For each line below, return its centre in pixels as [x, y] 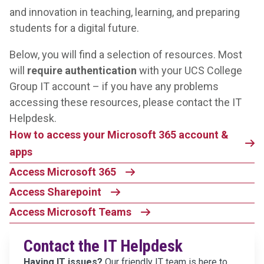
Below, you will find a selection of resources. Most [126, 55]
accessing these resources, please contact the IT [126, 103]
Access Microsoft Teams [70, 212]
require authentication [82, 71]
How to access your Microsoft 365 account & [119, 135]
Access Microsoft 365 [63, 172]
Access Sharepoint [55, 192]
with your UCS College [189, 71]
